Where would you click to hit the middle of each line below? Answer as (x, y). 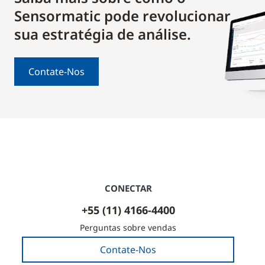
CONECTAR (128, 188)
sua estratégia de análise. (103, 34)
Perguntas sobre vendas (128, 227)
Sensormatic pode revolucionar (122, 16)
